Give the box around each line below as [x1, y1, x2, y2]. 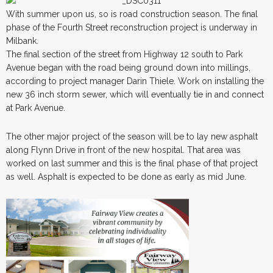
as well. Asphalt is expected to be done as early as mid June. [6, 171, 246, 182]
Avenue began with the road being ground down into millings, [6, 62, 250, 73]
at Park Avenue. [6, 102, 65, 113]
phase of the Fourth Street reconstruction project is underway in [6, 22, 257, 32]
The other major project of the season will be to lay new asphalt [6, 131, 258, 141]
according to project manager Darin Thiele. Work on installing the [6, 76, 264, 86]
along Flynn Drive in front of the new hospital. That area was [6, 144, 241, 155]
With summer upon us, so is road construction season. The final [6, 9, 258, 19]
